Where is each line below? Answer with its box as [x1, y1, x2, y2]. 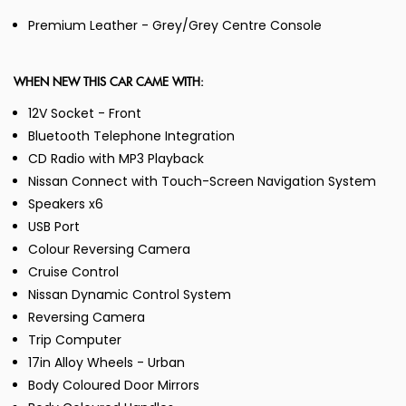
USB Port [28, 217, 80, 237]
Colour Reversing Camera [28, 240, 190, 259]
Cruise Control [28, 263, 119, 282]
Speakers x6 [28, 195, 103, 214]
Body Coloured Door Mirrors [28, 376, 199, 395]
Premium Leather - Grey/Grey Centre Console [28, 16, 322, 35]
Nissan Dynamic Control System [28, 285, 231, 304]
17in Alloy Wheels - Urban [28, 353, 185, 372]
